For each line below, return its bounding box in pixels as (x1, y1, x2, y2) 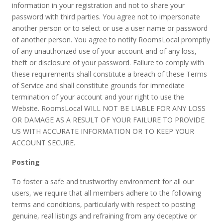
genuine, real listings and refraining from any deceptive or (12, 211, 197, 221)
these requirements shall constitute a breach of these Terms (12, 69, 207, 79)
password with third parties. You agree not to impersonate (12, 12, 200, 21)
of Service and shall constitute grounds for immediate (12, 81, 185, 90)
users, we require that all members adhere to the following (12, 188, 201, 198)
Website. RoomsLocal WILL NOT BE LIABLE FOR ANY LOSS (12, 104, 206, 113)
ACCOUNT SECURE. (12, 138, 75, 147)
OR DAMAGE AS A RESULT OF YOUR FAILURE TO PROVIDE (12, 115, 205, 124)
